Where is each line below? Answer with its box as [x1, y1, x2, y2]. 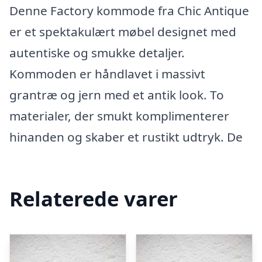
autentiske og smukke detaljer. [9, 44, 185, 61]
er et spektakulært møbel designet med [9, 23, 236, 40]
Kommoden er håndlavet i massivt [9, 65, 205, 82]
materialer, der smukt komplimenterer [9, 108, 229, 124]
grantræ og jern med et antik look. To [9, 87, 224, 103]
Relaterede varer [9, 184, 178, 212]
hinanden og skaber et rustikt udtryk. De [9, 129, 243, 145]
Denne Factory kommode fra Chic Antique [9, 2, 249, 19]
